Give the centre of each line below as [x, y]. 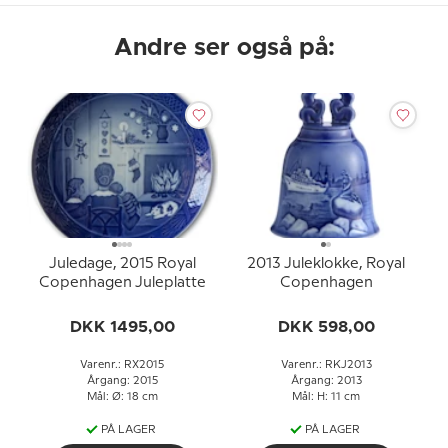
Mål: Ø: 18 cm [122, 397]
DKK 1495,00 [122, 327]
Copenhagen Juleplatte [122, 283]
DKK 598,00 [326, 327]
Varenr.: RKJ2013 [326, 365]
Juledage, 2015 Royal [122, 264]
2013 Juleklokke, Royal [326, 264]
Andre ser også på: [224, 48]
